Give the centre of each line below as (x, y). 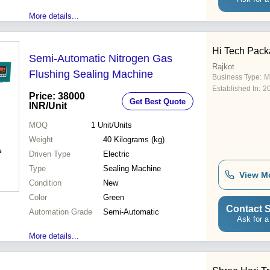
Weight (41, 140)
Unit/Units (115, 125)
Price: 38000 (57, 96)
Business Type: (237, 77)
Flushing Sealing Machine (91, 74)
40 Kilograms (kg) (134, 140)
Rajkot (223, 67)
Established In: (236, 89)
